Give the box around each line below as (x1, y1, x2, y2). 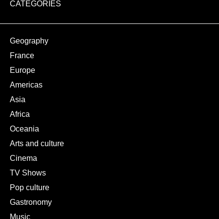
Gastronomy (10, 198, 52, 207)
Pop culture (10, 183, 49, 192)
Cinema (10, 154, 37, 163)
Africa (10, 110, 30, 119)
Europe (10, 66, 35, 75)
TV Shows (10, 169, 46, 177)
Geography (10, 37, 48, 45)
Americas (10, 81, 43, 89)
